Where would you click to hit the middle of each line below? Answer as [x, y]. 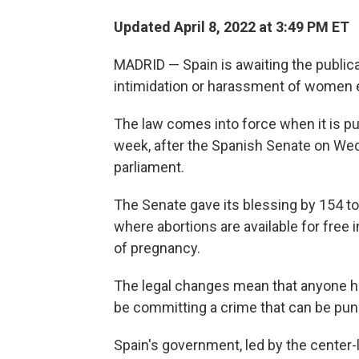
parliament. [149, 167]
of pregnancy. [157, 248]
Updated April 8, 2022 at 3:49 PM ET [232, 27]
